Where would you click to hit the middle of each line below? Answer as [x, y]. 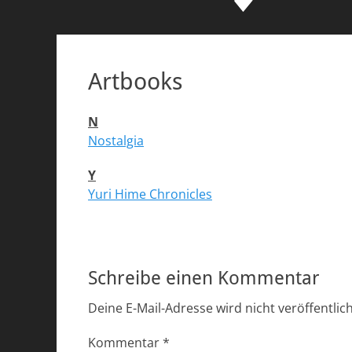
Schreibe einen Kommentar [204, 278]
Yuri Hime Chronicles [150, 194]
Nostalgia [116, 141]
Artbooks [136, 81]
